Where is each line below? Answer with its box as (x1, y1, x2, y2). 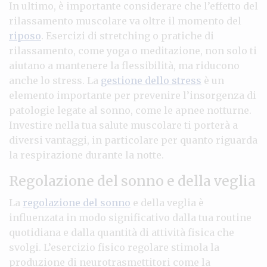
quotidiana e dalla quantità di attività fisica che (9, 226, 234, 238)
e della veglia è (131, 196, 204, 209)
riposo (9, 29, 41, 42)
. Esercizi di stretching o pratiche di (41, 29, 214, 42)
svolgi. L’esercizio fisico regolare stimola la (9, 241, 219, 253)
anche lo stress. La (9, 74, 101, 86)
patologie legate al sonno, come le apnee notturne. (9, 104, 252, 116)
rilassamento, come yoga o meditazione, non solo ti (9, 44, 257, 57)
